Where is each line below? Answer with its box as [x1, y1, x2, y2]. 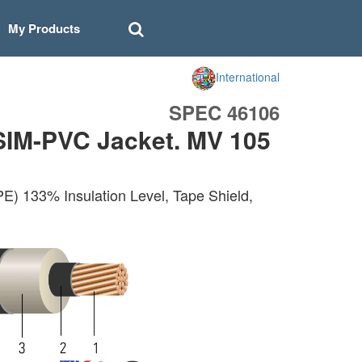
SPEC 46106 [169, 99, 280, 126]
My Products [7, 19, 80, 37]
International [216, 68, 280, 85]
